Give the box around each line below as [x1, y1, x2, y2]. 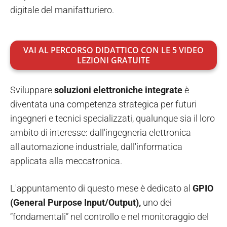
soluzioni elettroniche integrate [54, 84, 182, 95]
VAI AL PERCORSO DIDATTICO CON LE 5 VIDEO [23, 44, 204, 56]
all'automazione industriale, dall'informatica [10, 141, 182, 152]
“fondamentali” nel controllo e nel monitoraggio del [10, 211, 209, 222]
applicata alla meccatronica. [10, 155, 122, 166]
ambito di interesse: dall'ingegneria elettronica [10, 127, 191, 138]
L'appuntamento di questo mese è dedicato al [10, 182, 193, 194]
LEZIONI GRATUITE [77, 54, 150, 66]
